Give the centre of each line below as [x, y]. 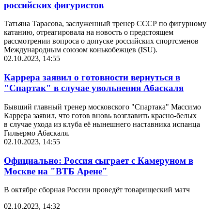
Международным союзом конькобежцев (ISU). [81, 50]
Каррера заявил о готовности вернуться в [92, 77]
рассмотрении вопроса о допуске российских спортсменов [101, 41]
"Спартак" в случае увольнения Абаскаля [94, 88]
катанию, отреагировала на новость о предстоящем [89, 32]
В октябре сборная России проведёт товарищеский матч [97, 190]
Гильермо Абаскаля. [37, 133]
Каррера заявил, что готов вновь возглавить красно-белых [100, 115]
